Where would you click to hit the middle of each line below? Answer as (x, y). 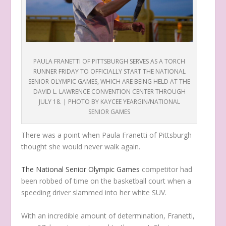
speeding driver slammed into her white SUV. (94, 193)
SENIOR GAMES (109, 111)
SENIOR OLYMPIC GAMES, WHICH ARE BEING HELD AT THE (109, 81)
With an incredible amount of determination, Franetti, (108, 215)
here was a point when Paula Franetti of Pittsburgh (109, 135)
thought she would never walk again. (81, 146)
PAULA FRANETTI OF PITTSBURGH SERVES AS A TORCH (109, 61)
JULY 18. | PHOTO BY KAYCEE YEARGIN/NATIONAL (109, 101)
